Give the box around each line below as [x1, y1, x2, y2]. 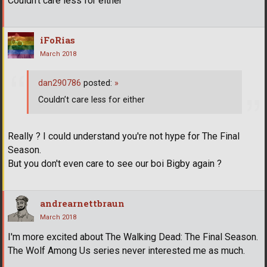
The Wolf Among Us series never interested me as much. [8, 244, 245, 256]
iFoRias [40, 34, 75, 46]
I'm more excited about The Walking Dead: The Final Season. [8, 231, 258, 243]
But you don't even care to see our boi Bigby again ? [8, 157, 222, 169]
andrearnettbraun [40, 197, 125, 209]
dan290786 [38, 77, 81, 88]
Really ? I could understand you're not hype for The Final [8, 130, 240, 142]
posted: [81, 77, 114, 88]
